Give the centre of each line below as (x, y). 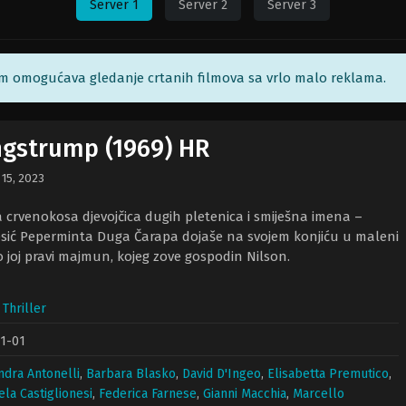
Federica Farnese (148, 394)
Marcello (319, 394)
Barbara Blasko (131, 374)
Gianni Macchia (245, 394)
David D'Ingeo (222, 374)
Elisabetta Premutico (328, 374)
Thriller (24, 309)
